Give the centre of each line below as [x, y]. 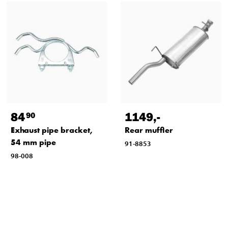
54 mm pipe [33, 142]
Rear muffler [149, 130]
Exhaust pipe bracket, [51, 130]
